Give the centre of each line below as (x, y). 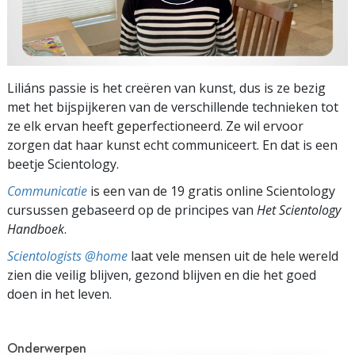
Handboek (36, 229)
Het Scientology (299, 210)
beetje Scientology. (63, 164)
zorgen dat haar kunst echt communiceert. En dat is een (172, 145)
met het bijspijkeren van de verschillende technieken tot (173, 107)
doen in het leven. (59, 294)
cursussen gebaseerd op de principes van (132, 210)
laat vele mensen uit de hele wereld (233, 256)
